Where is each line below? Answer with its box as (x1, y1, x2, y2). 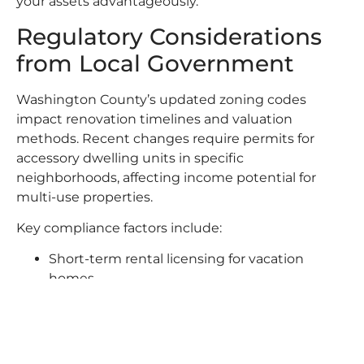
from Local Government (16, 49, 294, 77)
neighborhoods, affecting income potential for (16, 169, 316, 185)
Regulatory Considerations (16, 22, 322, 50)
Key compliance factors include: (16, 220, 222, 236)
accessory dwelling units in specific (16, 149, 244, 166)
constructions (49, 310, 139, 326)
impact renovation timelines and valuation (16, 110, 292, 127)
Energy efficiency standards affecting (49, 329, 291, 345)
